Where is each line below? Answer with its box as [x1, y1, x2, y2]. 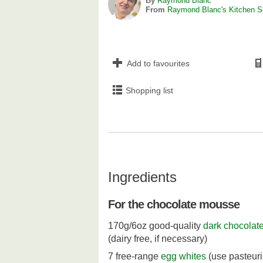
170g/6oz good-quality [108, 221, 203, 231]
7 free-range [108, 251, 161, 262]
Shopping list [126, 86, 173, 96]
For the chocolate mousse [108, 198, 240, 211]
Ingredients [108, 169, 177, 186]
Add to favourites [127, 59, 190, 69]
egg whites [161, 251, 206, 262]
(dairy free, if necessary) [108, 234, 207, 244]
